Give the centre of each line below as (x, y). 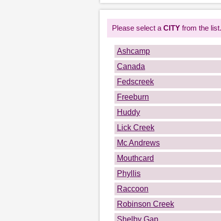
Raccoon (133, 189)
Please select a (138, 28)
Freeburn (133, 97)
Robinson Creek (146, 204)
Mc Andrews (138, 143)
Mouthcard (135, 158)
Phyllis (129, 173)
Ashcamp (133, 51)
